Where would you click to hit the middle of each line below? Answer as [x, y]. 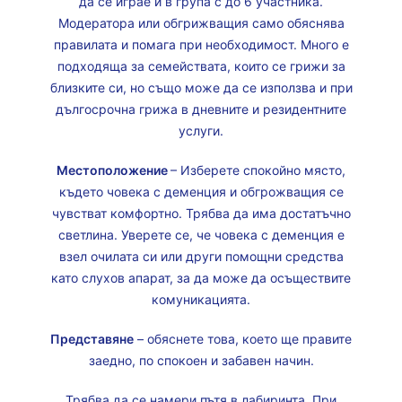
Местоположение [114, 170]
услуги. [201, 131]
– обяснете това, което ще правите [243, 339]
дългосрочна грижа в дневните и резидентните [201, 109]
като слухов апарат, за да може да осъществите [201, 278]
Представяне [92, 339]
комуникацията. [201, 299]
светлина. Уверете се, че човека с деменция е [201, 235]
